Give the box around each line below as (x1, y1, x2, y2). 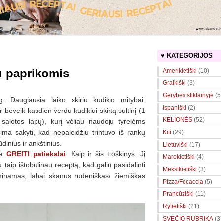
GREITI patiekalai (6, 149, 66, 158)
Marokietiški (163, 153, 195, 161)
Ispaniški (163, 104, 186, 111)
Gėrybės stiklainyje (163, 92, 214, 99)
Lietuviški (163, 141, 188, 148)
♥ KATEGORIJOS (161, 51, 213, 59)
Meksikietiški (163, 166, 197, 173)
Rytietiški (163, 203, 187, 210)
